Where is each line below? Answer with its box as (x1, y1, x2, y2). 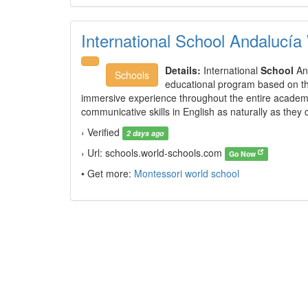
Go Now (229, 148, 258, 159)
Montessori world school (134, 166, 239, 180)
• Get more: (81, 166, 134, 180)
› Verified (81, 125, 122, 139)
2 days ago (126, 128, 164, 138)
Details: (165, 63, 201, 77)
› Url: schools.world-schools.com (81, 146, 225, 159)
